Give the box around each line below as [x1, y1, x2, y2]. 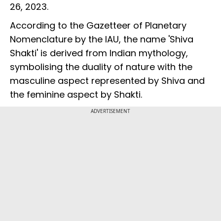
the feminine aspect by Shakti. [10, 88, 142, 101]
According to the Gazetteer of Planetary [10, 19, 186, 32]
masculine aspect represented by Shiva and [10, 74, 205, 87]
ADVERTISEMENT [91, 108, 130, 115]
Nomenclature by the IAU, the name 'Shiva [10, 33, 193, 46]
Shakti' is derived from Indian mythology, [10, 47, 188, 60]
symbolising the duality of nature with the [10, 61, 192, 74]
